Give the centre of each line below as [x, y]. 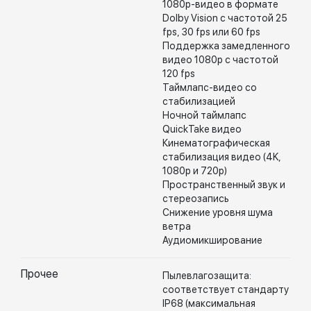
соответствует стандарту [226, 289]
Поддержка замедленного [226, 46]
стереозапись [196, 199]
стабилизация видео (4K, [222, 157]
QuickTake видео [202, 129]
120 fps [179, 74]
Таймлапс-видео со [210, 87]
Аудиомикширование [212, 240]
